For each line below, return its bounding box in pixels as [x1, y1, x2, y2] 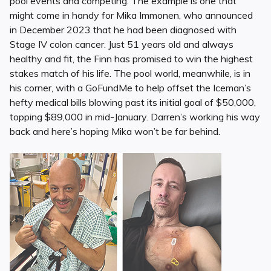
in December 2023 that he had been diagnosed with [10, 24, 237, 36]
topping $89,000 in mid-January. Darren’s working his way [10, 111, 260, 123]
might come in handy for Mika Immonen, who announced [10, 9, 253, 22]
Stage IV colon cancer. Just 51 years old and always [10, 38, 233, 51]
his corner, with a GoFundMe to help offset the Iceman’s [10, 82, 251, 94]
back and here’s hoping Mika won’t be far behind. [10, 125, 220, 138]
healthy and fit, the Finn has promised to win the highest [10, 53, 253, 65]
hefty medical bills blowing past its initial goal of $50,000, [10, 96, 256, 109]
